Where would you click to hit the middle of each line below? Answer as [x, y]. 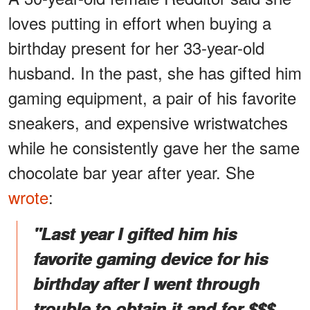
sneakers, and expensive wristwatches [148, 122]
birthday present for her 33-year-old [136, 48]
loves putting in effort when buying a [140, 23]
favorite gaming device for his [151, 258]
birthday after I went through [146, 283]
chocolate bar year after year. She [131, 172]
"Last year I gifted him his [135, 234]
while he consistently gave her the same [154, 147]
